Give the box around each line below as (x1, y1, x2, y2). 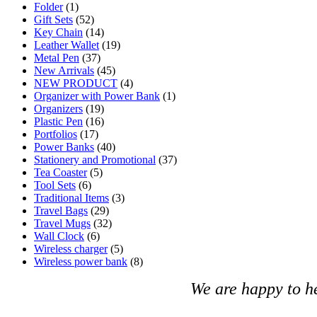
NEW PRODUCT (34, 77, 117, 90)
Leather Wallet (34, 39, 99, 52)
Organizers (34, 103, 83, 115)
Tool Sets (34, 179, 76, 192)
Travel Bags (34, 204, 88, 217)
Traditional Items (34, 192, 109, 204)
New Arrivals (34, 64, 94, 77)
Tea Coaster (34, 166, 87, 179)
